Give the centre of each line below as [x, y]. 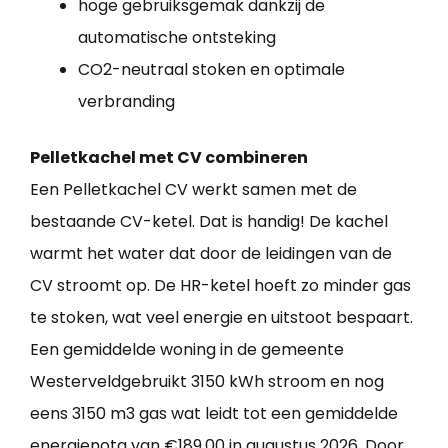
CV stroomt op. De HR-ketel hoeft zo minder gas [220, 286]
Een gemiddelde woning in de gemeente [187, 350]
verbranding [126, 102]
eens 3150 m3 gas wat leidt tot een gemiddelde [214, 414]
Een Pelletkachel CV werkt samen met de [193, 190]
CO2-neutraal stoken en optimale [211, 70]
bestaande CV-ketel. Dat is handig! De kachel [209, 222]
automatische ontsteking [177, 38]
